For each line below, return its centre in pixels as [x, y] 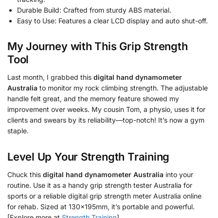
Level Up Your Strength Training [89, 156]
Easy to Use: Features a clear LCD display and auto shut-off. [112, 21]
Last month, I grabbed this [50, 77]
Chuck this [25, 174]
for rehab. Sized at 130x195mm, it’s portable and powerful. [101, 206]
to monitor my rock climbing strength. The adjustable [123, 88]
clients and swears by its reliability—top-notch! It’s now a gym [106, 120]
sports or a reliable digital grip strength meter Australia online [104, 196]
